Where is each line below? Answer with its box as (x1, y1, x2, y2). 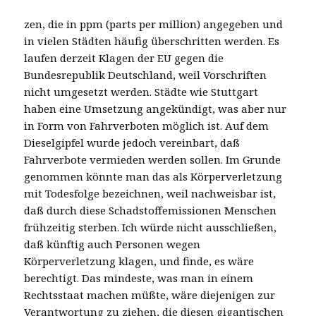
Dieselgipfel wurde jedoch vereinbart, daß (24, 135, 241, 150)
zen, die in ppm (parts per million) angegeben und (24, 16, 284, 31)
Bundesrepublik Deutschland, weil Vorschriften (24, 67, 267, 82)
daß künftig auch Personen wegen (24, 236, 201, 251)
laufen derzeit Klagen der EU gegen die (24, 50, 224, 65)
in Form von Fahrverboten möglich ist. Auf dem (24, 118, 269, 133)
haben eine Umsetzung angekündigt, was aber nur (24, 101, 287, 116)
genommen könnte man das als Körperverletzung (24, 169, 283, 183)
